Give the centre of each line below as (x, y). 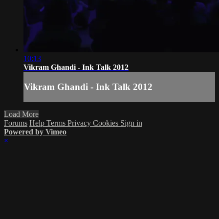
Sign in (131, 123)
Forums (16, 123)
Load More (21, 114)
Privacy (80, 123)
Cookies (107, 123)
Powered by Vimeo (35, 131)
